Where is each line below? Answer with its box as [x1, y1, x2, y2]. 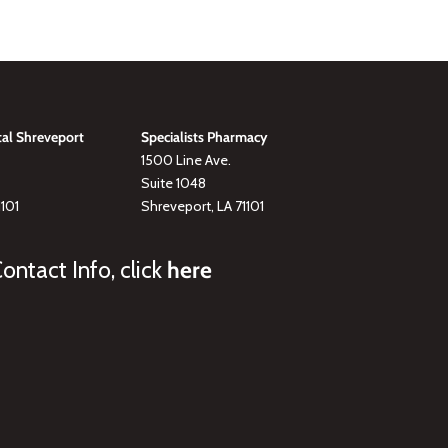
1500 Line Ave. [141, 150, 232, 169]
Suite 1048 [141, 173, 207, 192]
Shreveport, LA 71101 [141, 196, 265, 215]
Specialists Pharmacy [141, 127, 269, 146]
